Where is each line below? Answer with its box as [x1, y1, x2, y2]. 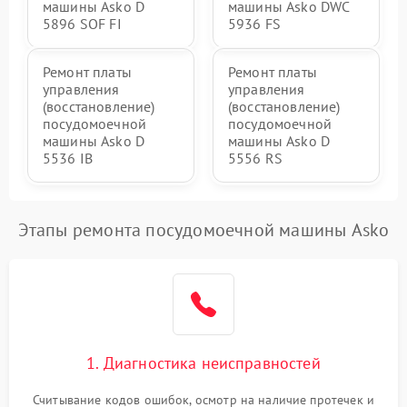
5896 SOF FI [43, 14, 122, 33]
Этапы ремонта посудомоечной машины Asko [17, 217, 390, 242]
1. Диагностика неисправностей [86, 352, 321, 373]
